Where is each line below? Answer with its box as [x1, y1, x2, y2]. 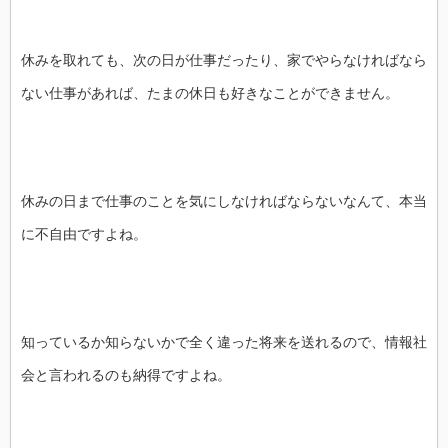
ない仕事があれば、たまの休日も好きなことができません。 [21, 84, 399, 101]
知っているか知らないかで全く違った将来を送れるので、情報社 [21, 333, 427, 350]
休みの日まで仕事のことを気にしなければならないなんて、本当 [21, 192, 427, 209]
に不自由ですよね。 [21, 225, 147, 242]
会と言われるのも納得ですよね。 [21, 366, 231, 383]
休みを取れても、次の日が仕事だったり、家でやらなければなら [21, 51, 427, 68]
